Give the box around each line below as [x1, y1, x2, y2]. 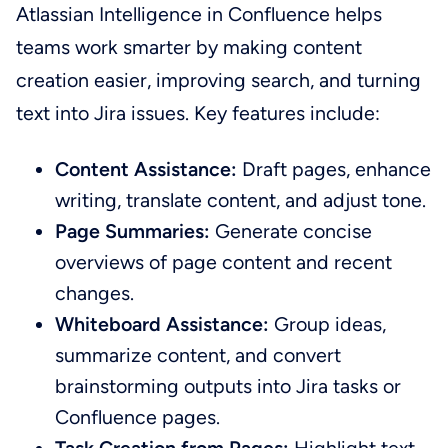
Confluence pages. [55, 404, 221, 429]
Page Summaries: [55, 218, 211, 243]
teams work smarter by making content [15, 34, 362, 59]
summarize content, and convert [55, 342, 342, 367]
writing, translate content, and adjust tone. [55, 187, 427, 212]
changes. [55, 280, 135, 305]
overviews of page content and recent [55, 249, 393, 274]
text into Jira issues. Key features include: [15, 100, 380, 125]
